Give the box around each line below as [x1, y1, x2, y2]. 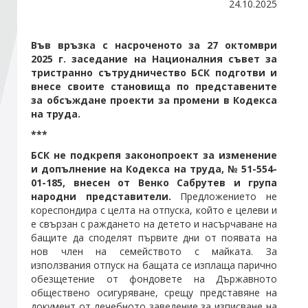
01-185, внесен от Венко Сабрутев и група [31, 175, 277, 189]
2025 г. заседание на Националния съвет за [31, 52, 277, 65]
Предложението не [180, 189, 278, 203]
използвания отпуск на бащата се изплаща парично [31, 258, 277, 272]
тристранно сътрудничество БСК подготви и [31, 65, 277, 79]
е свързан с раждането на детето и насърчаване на [31, 217, 277, 230]
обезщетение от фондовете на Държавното [31, 272, 277, 285]
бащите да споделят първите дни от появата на [31, 230, 277, 244]
